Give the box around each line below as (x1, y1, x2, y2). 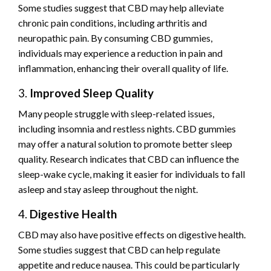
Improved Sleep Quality (30, 85, 154, 100)
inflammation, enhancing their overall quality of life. (18, 62, 228, 74)
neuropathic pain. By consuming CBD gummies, (18, 31, 212, 44)
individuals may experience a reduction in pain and (18, 47, 223, 59)
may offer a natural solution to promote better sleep (18, 137, 232, 149)
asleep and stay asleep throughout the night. (18, 183, 198, 195)
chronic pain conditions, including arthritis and (18, 16, 207, 28)
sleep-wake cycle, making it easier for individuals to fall (18, 168, 245, 180)
